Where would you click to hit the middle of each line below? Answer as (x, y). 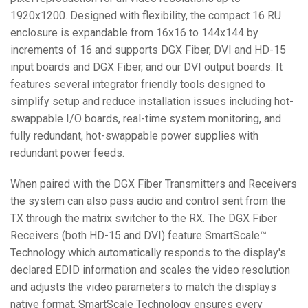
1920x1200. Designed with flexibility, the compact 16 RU (146, 15)
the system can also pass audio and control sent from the (148, 201)
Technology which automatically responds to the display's (148, 253)
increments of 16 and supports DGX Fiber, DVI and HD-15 (148, 50)
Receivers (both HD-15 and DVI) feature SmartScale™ (139, 235)
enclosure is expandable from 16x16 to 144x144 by (134, 33)
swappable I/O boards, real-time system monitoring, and (146, 119)
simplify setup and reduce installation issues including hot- (152, 101)
